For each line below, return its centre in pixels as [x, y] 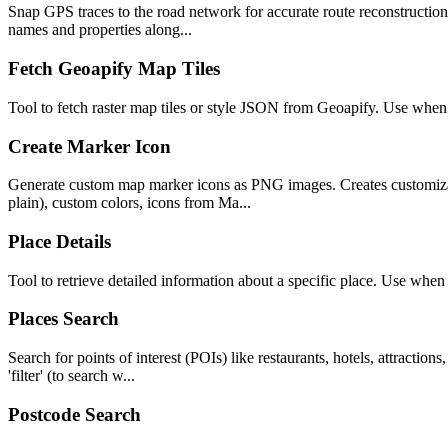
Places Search [63, 319]
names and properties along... [100, 30]
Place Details [59, 242]
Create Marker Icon [89, 146]
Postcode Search [74, 414]
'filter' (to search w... [71, 376]
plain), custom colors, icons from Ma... [129, 203]
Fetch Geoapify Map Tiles [114, 69]
